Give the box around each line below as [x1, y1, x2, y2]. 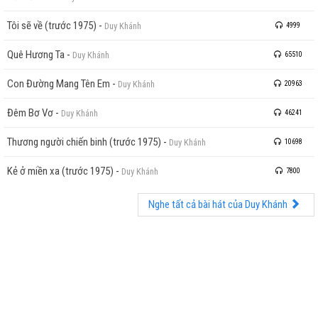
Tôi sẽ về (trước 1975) [7, 18, 97, 32]
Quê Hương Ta [7, 48, 65, 61]
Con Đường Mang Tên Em [7, 77, 110, 90]
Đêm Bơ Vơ [7, 106, 53, 119]
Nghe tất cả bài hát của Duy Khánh [148, 197, 290, 211]
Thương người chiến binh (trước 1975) [7, 135, 161, 148]
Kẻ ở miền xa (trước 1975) [7, 164, 114, 177]
